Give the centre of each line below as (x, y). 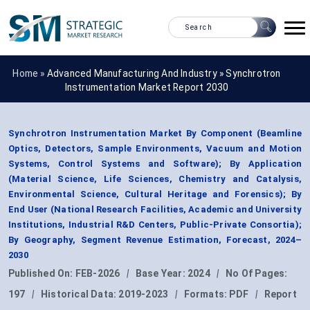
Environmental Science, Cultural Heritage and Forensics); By (155, 194)
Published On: (42, 274)
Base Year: (162, 274)
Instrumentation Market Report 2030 (147, 87)
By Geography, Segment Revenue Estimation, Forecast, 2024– (155, 240)
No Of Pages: (257, 274)
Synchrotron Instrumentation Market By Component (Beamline (155, 134)
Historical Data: (80, 294)
